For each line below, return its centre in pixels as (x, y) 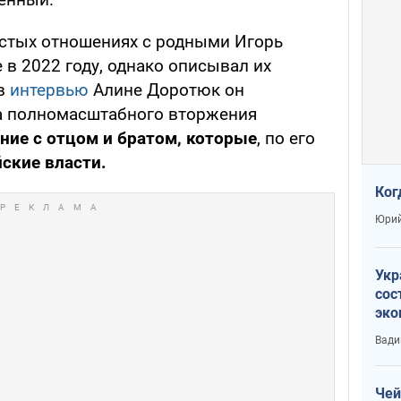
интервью (49, 90)
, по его (286, 138)
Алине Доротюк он (166, 90)
